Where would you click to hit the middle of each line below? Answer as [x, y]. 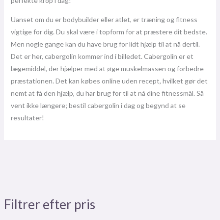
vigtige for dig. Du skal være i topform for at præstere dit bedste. [109, 32]
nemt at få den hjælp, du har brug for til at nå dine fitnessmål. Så [107, 93]
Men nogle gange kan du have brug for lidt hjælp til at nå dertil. [105, 44]
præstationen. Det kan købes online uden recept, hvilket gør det [109, 81]
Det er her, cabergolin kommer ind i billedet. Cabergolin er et [102, 56]
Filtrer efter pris [49, 204]
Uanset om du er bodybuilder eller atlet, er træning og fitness [104, 20]
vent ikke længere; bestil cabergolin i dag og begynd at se [98, 106]
